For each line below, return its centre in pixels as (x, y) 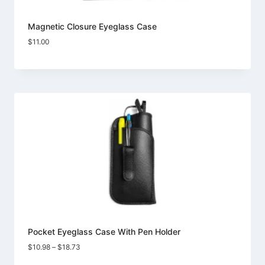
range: (90, 256)
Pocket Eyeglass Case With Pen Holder (104, 232)
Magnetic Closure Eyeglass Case (92, 27)
